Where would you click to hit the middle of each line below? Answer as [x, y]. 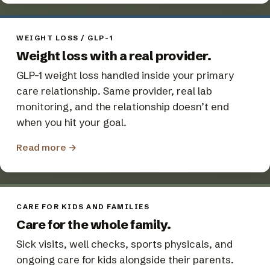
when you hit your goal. [72, 122]
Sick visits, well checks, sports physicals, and [125, 243]
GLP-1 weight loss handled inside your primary [125, 75]
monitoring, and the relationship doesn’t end [123, 106]
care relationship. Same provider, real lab [115, 90]
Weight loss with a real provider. [114, 55]
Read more [42, 148]
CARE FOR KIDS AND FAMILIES [83, 207]
